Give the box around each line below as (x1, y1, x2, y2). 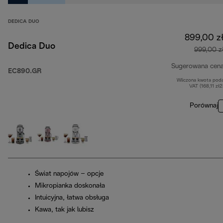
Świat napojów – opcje (35, 171, 104, 178)
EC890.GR (8, 68, 41, 75)
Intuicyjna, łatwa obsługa (35, 195, 109, 202)
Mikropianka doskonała (35, 183, 105, 190)
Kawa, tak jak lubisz (35, 207, 94, 214)
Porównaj (190, 103, 218, 110)
